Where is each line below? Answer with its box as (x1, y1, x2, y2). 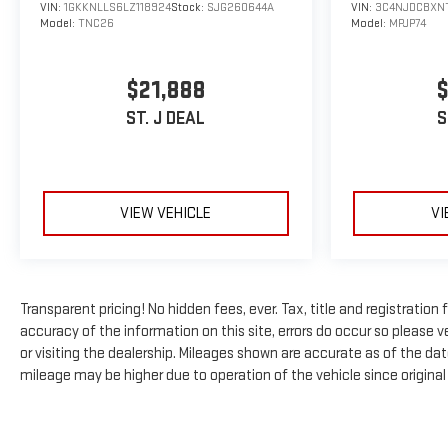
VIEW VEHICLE (120, 203, 212, 223)
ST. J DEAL (126, 108, 206, 130)
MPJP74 (388, 15, 426, 31)
